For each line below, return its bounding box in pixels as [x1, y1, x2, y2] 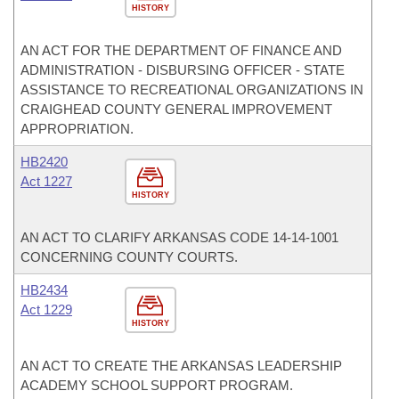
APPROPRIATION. [20, 121, 134, 136]
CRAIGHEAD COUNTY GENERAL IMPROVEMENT [20, 102, 332, 117]
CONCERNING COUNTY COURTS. [20, 249, 238, 265]
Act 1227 [20, 174, 72, 189]
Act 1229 [20, 302, 72, 317]
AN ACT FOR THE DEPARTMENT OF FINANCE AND [20, 43, 342, 58]
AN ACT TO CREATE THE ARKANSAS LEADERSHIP [20, 358, 342, 373]
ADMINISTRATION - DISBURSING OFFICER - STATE [20, 62, 345, 77]
